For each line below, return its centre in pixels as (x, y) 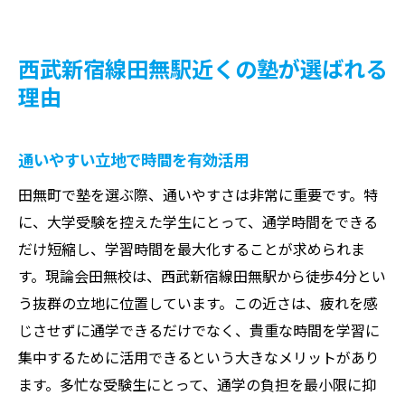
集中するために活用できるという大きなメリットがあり (199, 357)
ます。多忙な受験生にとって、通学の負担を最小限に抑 (197, 384)
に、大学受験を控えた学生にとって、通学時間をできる (198, 221)
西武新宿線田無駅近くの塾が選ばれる (202, 68)
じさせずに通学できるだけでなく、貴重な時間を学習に (199, 330)
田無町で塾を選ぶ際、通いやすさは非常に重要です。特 (198, 194)
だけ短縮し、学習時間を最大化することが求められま (192, 248)
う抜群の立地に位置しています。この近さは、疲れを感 (198, 302)
